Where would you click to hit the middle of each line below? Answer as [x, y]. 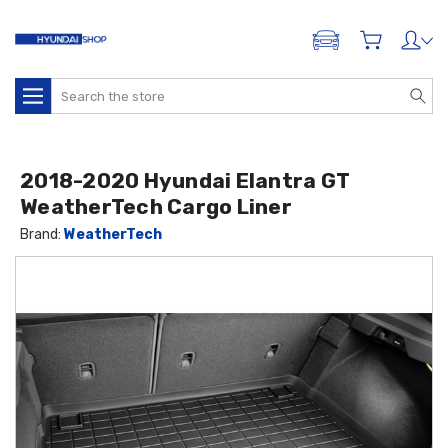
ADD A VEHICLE [372, 44]
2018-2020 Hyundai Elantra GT [185, 180]
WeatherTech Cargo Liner [156, 206]
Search [74, 88]
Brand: [42, 234]
